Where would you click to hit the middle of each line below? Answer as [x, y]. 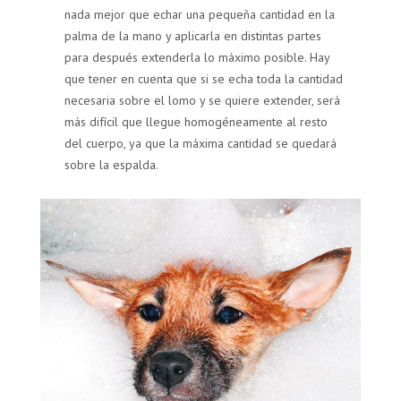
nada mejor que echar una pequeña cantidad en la [200, 14]
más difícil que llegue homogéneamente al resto [196, 121]
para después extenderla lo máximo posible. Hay [197, 57]
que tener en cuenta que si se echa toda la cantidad [204, 78]
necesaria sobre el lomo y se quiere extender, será [203, 100]
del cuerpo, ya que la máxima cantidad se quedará [201, 143]
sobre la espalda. [112, 164]
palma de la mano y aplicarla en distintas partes [193, 35]
